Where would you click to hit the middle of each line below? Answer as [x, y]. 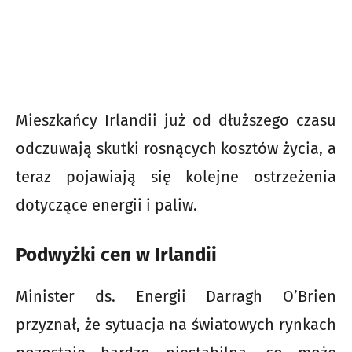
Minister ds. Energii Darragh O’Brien [176, 297]
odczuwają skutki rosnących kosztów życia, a [176, 149]
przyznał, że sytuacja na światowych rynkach [176, 325]
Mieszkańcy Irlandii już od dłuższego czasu [176, 121]
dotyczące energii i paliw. [106, 205]
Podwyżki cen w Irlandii [116, 255]
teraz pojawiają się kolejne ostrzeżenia [176, 177]
